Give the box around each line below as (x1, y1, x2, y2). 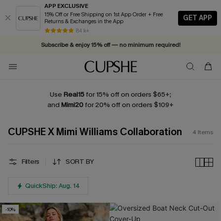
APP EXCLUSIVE (44, 2, 88, 10)
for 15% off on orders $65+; (84, 90, 171, 99)
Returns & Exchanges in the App (44, 18, 123, 25)
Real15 (64, 90, 84, 99)
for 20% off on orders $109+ (83, 100, 174, 110)
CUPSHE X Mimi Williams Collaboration (8, 125, 182, 139)
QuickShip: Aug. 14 (25, 182, 80, 190)
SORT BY (66, 157, 95, 167)
